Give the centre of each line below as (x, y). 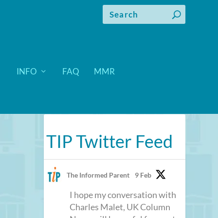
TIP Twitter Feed (110, 141)
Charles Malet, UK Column (120, 207)
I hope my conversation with (123, 194)
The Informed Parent (98, 175)
